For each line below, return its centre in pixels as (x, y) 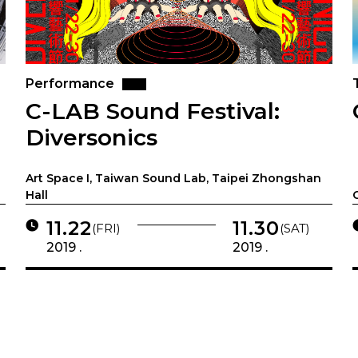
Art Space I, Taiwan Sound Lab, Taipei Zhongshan (174, 179)
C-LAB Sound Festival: (153, 111)
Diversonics (92, 138)
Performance (70, 84)
